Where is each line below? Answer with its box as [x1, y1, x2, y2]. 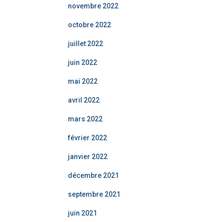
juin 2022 [68, 58, 97, 66]
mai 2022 [68, 77, 98, 85]
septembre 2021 [68, 190, 120, 198]
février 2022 [68, 134, 107, 142]
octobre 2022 [68, 21, 111, 29]
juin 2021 [68, 209, 97, 217]
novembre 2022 [68, 2, 118, 10]
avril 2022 [68, 96, 100, 104]
